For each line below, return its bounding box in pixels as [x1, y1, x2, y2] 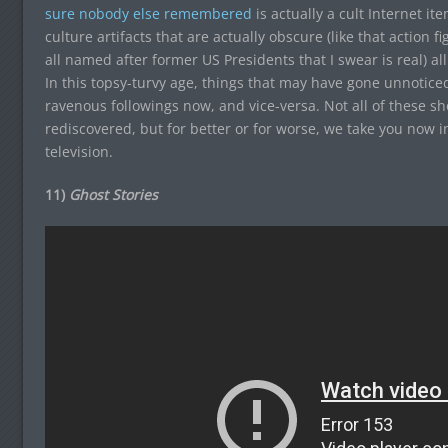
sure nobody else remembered [44, 4, 252, 23]
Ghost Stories [68, 185, 158, 204]
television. [44, 142, 113, 161]
